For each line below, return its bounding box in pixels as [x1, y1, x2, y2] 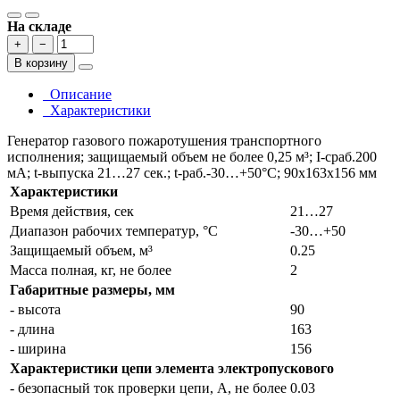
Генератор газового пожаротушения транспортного [7, 132, 321, 148]
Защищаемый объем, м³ [10, 242, 153, 258]
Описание [43, 86, 112, 102]
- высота [10, 301, 61, 317]
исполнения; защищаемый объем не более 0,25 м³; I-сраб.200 [7, 148, 377, 164]
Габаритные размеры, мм [10, 281, 175, 297]
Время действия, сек [10, 203, 134, 219]
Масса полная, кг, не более [10, 262, 171, 278]
